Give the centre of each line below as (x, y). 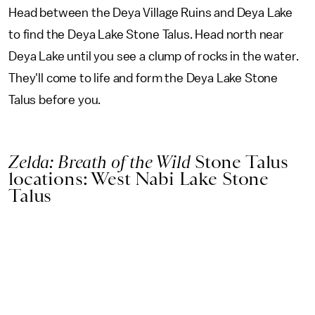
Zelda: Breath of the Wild (102, 161)
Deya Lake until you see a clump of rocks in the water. (154, 56)
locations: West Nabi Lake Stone (139, 178)
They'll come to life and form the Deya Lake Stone (143, 78)
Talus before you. (56, 99)
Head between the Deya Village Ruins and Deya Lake (151, 12)
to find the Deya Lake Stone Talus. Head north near (146, 34)
